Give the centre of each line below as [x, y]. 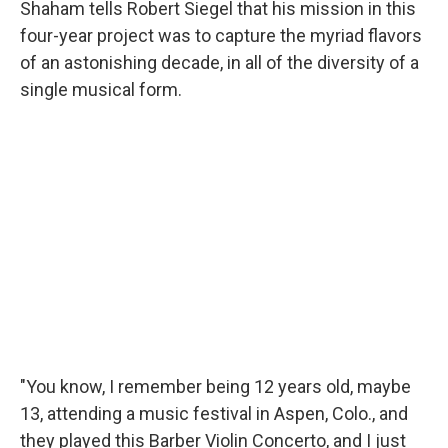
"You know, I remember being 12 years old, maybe [215, 386]
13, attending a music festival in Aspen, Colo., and [214, 413]
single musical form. [101, 89]
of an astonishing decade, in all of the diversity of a [219, 62]
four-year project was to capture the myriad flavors [221, 35]
